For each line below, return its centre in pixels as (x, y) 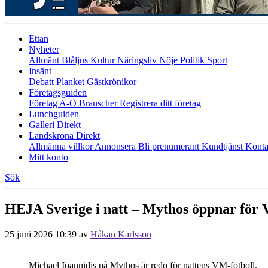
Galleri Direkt (55, 125)
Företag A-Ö (54, 103)
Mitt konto (48, 157)
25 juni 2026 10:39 (41, 234)
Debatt (42, 82)
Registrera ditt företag (160, 103)
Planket (71, 82)
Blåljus (76, 60)
